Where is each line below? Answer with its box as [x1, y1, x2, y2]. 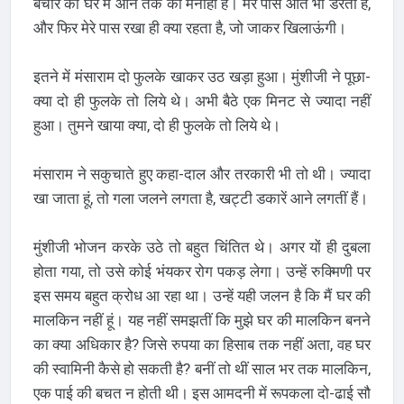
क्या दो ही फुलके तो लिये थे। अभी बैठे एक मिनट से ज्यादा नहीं [32, 91, 372, 110]
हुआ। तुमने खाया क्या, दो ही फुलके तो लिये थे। [32, 115, 280, 134]
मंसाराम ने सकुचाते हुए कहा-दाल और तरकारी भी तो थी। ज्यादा [32, 164, 372, 183]
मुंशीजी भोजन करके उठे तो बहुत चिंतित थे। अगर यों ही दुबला [32, 237, 372, 256]
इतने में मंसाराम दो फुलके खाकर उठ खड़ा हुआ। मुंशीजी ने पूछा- [32, 67, 372, 86]
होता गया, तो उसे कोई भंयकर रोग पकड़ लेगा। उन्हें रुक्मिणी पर [32, 262, 372, 280]
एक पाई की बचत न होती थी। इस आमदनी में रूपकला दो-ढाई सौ [32, 383, 372, 402]
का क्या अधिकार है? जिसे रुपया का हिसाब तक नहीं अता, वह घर [32, 335, 372, 353]
